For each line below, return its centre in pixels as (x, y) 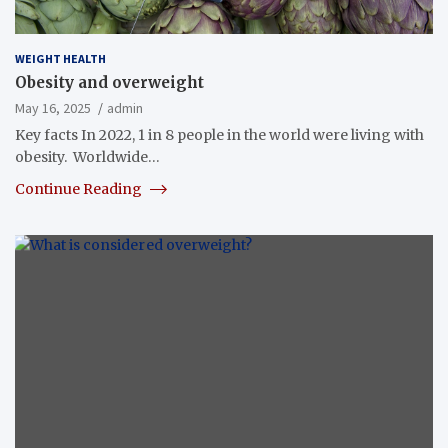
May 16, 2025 (53, 107)
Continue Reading (80, 188)
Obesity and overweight (109, 82)
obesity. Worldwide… (87, 156)
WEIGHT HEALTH (60, 58)
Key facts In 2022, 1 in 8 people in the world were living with (219, 134)
